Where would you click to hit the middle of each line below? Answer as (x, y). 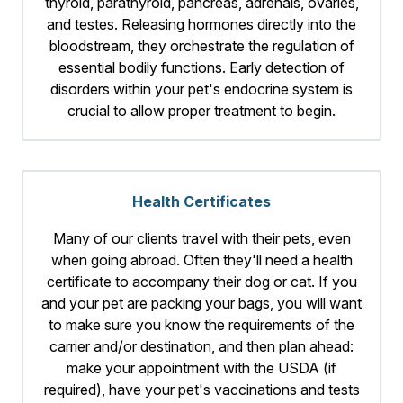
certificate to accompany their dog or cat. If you (201, 282)
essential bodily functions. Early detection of (201, 68)
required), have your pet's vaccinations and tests (201, 390)
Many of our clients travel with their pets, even (201, 239)
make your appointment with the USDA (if (201, 368)
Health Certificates (201, 202)
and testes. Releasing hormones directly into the (201, 25)
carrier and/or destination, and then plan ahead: (201, 347)
